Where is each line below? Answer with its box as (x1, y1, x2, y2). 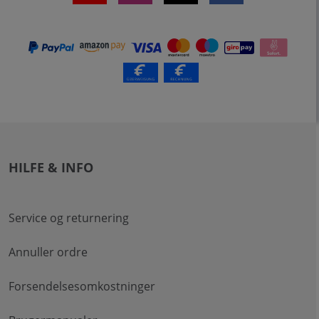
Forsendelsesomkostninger (9, 278, 155, 294)
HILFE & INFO (9, 158, 93, 176)
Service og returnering (9, 209, 129, 226)
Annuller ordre (9, 244, 88, 260)
